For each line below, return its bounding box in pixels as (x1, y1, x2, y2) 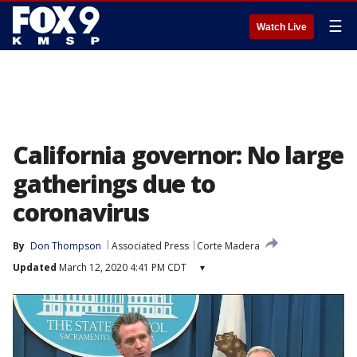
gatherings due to (13, 167, 215, 200)
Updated (13, 261, 57, 274)
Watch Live (257, 22, 307, 33)
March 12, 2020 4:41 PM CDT (57, 261, 186, 274)
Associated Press (112, 239, 189, 253)
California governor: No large (13, 139, 344, 171)
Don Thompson (30, 239, 101, 253)
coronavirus (13, 196, 149, 229)
